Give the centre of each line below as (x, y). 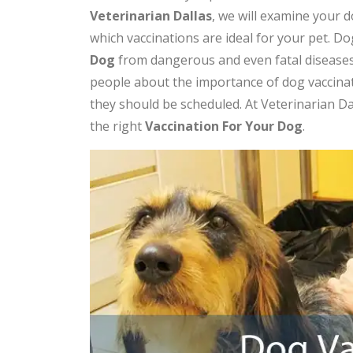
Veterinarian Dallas (151, 16)
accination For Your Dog (228, 126)
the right (117, 126)
